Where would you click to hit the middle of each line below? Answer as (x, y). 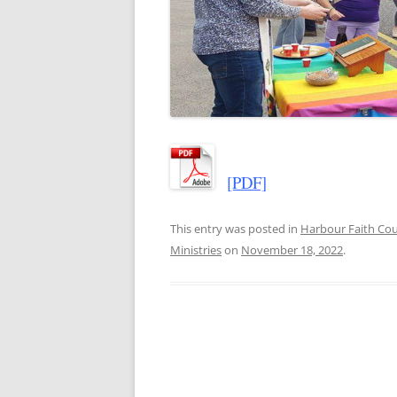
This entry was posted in (235, 228)
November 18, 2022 (292, 249)
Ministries (196, 249)
